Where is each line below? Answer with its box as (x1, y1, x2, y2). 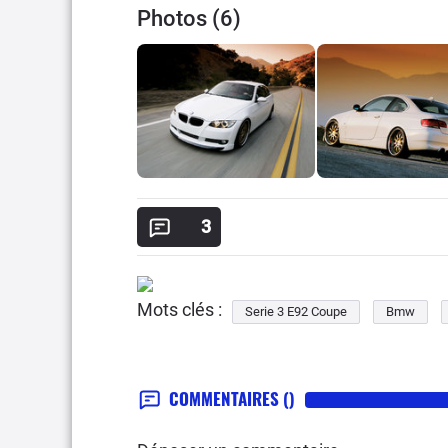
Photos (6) (137, 6, 241, 31)
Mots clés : (137, 298, 222, 320)
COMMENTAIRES (169, 385, 283, 411)
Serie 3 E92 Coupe (245, 303, 347, 319)
